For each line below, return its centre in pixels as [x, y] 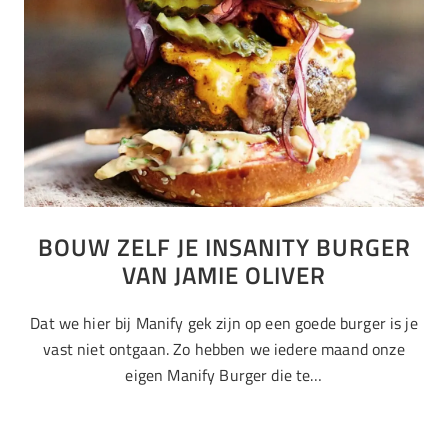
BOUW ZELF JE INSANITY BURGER [224, 247]
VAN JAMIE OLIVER [224, 275]
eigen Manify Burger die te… [224, 375]
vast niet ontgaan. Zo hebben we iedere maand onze [224, 349]
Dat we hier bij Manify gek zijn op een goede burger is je [224, 323]
